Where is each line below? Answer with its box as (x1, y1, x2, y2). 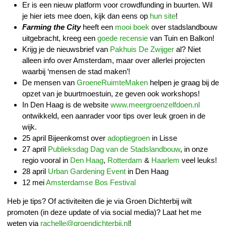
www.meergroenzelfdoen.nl (110, 100, 200, 109)
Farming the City (22, 22, 81, 31)
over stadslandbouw (149, 22, 217, 31)
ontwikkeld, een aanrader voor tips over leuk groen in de (22, 111, 205, 120)
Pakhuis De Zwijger (110, 44, 174, 53)
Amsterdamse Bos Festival (46, 178, 136, 187)
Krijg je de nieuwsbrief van (22, 44, 110, 53)
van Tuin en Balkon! (148, 33, 214, 42)
